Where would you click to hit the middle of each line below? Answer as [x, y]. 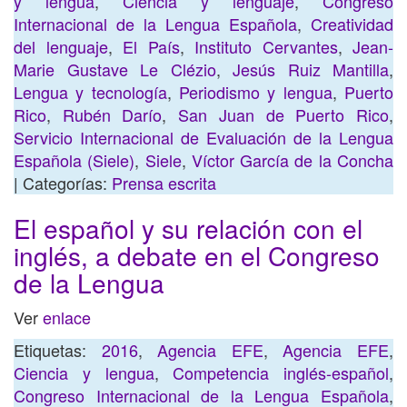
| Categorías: [63, 183]
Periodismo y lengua [256, 92]
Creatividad [352, 24]
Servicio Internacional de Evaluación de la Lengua [203, 137]
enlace [67, 317]
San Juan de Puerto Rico [284, 114]
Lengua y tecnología [90, 92]
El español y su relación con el [188, 228]
